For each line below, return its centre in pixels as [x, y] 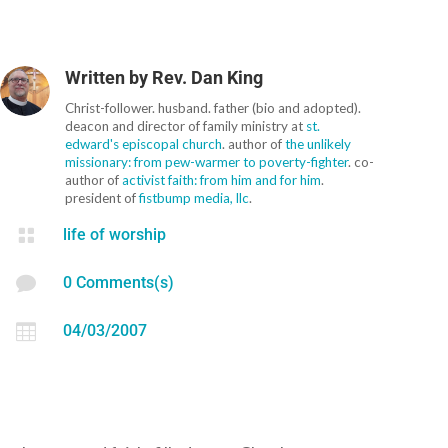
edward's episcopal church [144, 143]
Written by [109, 77]
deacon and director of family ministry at [186, 125]
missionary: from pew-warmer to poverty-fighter [207, 161]
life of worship [115, 234]
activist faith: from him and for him [222, 179]
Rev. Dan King [208, 77]
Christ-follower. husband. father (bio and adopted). [213, 107]
